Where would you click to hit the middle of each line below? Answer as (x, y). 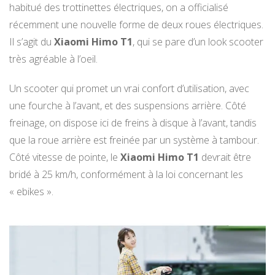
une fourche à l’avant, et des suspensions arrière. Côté (128, 106)
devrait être (225, 157)
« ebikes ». (31, 192)
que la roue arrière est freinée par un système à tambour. (134, 140)
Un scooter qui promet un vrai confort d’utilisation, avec (129, 89)
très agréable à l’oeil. (53, 59)
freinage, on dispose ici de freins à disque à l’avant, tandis (133, 123)
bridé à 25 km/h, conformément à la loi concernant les (126, 175)
